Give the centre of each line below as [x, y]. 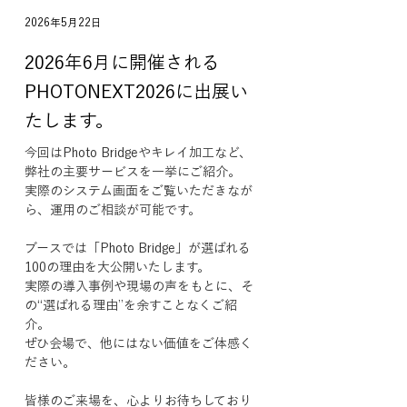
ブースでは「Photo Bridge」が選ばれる [138, 248]
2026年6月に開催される [122, 62]
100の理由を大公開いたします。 [117, 267]
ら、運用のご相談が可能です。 [113, 210]
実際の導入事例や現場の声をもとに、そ [139, 286]
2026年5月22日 [63, 22]
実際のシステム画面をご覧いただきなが [139, 191]
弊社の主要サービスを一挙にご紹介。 [133, 172]
